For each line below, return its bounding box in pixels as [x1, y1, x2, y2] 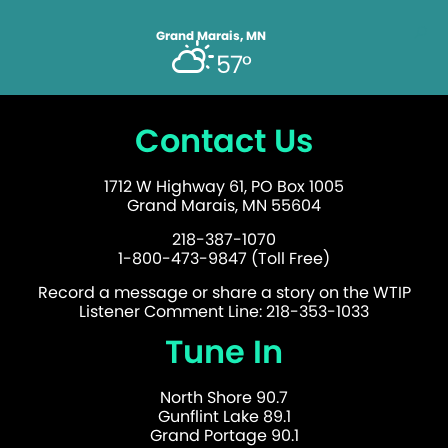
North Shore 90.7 [160, 386, 288, 410]
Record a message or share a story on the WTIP [37, 281, 411, 305]
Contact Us [135, 118, 313, 164]
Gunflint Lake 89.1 [157, 405, 291, 429]
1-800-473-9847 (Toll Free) [118, 247, 330, 271]
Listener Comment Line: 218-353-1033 [79, 300, 369, 324]
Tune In [165, 329, 283, 375]
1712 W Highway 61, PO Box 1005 [104, 175, 344, 199]
